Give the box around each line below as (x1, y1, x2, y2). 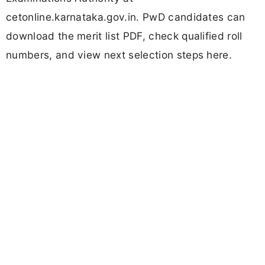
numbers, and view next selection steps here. (6, 49, 232, 62)
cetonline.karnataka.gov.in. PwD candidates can (6, 11, 245, 24)
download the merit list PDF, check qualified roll (6, 30, 243, 43)
